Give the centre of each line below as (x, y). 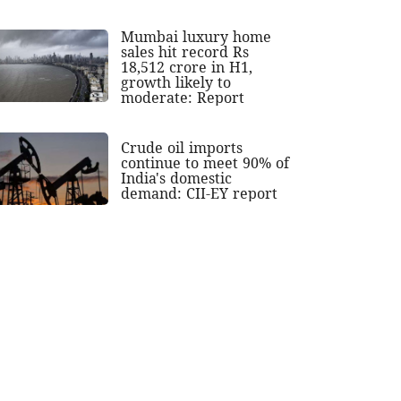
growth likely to (176, 83)
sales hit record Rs (185, 52)
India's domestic (177, 179)
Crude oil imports (182, 148)
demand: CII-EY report (200, 194)
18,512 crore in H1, (187, 68)
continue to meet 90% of (205, 163)
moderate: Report (183, 98)
